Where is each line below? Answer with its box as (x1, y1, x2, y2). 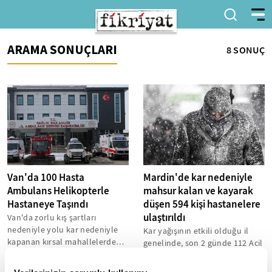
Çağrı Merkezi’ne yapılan (143, 250, 236, 261)
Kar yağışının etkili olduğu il (143, 225, 249, 237)
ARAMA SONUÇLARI (7, 41, 117, 58)
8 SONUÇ (226, 43, 265, 56)
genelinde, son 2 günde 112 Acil (143, 237, 263, 249)
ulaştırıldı (143, 211, 185, 225)
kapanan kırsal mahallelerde (7, 236, 117, 248)
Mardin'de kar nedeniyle (143, 171, 253, 185)
